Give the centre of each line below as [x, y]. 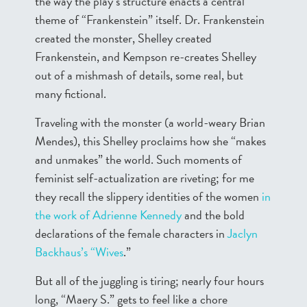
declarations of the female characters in [131, 233]
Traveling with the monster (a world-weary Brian [150, 122]
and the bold [213, 215]
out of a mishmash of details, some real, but [139, 75]
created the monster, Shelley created [123, 38]
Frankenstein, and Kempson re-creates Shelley [146, 57]
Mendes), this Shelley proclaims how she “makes [150, 141]
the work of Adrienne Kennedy [108, 215]
